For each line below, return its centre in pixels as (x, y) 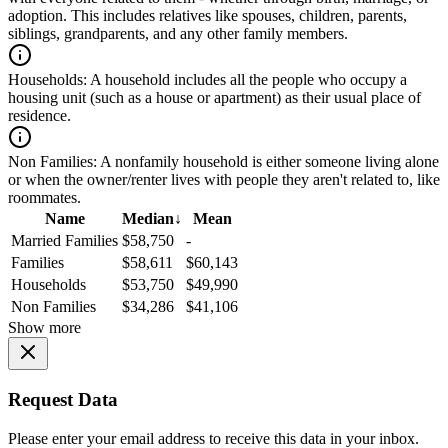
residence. (39, 116)
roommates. (44, 198)
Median (148, 219)
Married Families (64, 241)
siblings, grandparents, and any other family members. (178, 34)
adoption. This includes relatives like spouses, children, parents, (207, 16)
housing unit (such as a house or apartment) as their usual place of (214, 98)
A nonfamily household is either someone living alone (268, 162)
